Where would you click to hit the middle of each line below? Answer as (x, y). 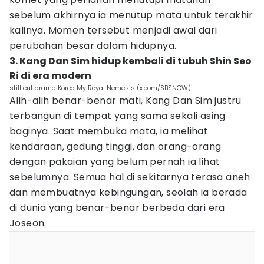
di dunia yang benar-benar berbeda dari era (117, 208)
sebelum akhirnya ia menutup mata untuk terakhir (131, 15)
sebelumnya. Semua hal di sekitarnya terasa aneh (130, 177)
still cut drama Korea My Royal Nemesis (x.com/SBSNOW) (100, 88)
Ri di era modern (50, 76)
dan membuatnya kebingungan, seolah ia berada (128, 192)
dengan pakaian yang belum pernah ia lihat (115, 162)
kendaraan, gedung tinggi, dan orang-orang (115, 146)
